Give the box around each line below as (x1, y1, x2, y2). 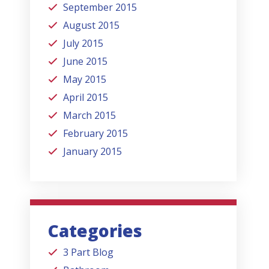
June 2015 (63, 54, 108, 68)
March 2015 (63, 108, 116, 122)
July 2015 (63, 36, 104, 50)
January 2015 (63, 144, 122, 158)
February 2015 (63, 126, 128, 140)
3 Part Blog (63, 245, 114, 259)
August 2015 (63, 18, 120, 32)
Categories (48, 219, 143, 243)
